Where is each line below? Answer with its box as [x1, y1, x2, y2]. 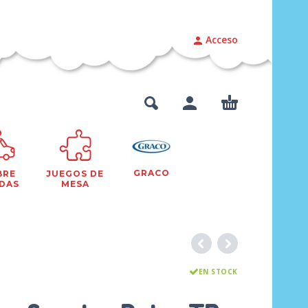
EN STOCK [198, 267, 238, 276]
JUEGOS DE [46, 168, 104, 179]
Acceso [206, 32, 238, 46]
